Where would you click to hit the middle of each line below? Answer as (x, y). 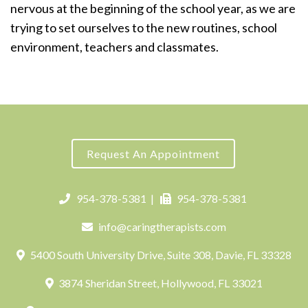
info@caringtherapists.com (163, 227)
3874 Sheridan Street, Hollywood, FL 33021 (160, 283)
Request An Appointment (153, 154)
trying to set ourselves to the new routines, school (144, 27)
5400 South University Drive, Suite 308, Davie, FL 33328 (159, 255)
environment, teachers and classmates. (114, 47)
